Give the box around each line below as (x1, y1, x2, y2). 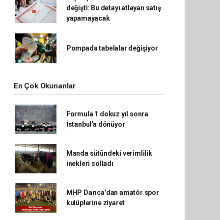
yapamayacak (66, 14, 110, 22)
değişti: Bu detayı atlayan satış (66, 4, 161, 12)
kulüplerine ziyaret (66, 199, 125, 207)
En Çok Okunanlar (14, 82, 76, 90)
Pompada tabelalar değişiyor (66, 44, 158, 52)
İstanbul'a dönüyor (66, 120, 125, 128)
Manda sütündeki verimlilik (66, 149, 152, 157)
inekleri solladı (66, 160, 113, 167)
